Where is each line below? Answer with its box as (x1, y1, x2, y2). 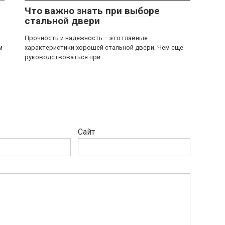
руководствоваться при (25, 53, 100, 61)
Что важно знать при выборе (25, 5, 160, 17)
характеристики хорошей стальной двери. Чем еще (25, 44, 183, 51)
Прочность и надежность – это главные (25, 34, 148, 42)
